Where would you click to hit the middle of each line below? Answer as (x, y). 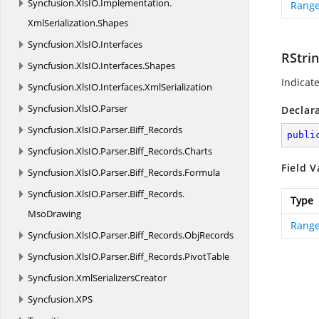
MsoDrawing (54, 214)
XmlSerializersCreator (121, 278)
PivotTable (207, 256)
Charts (198, 151)
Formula (202, 172)
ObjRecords (209, 235)
